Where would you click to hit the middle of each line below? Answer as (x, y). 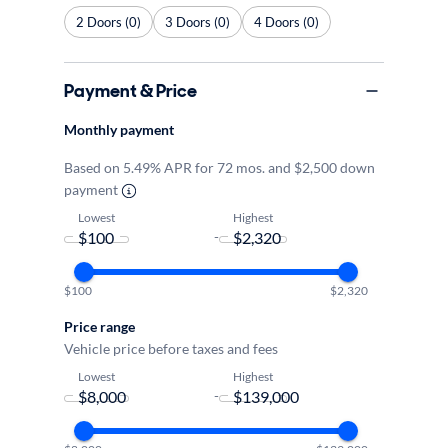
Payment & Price (130, 90)
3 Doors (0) (197, 21)
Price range (99, 326)
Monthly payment (119, 129)
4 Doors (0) (286, 21)
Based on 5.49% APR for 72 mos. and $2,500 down (219, 167)
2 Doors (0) (108, 21)
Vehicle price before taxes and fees (171, 348)
